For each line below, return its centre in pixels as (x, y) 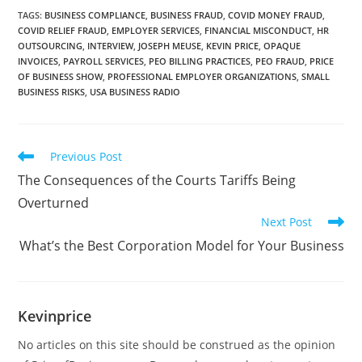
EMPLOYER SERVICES (156, 30)
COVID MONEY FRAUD (276, 15)
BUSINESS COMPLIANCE (95, 15)
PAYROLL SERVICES (104, 61)
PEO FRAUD (280, 61)
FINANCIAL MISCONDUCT (259, 30)
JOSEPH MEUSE (170, 45)
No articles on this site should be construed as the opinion (177, 344)
